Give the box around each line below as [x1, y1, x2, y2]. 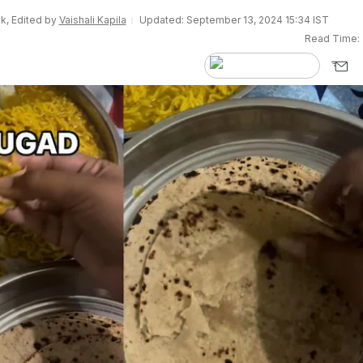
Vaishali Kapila [58, 14, 126, 26]
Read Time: [305, 32, 360, 45]
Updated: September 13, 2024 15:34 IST [139, 14, 329, 26]
